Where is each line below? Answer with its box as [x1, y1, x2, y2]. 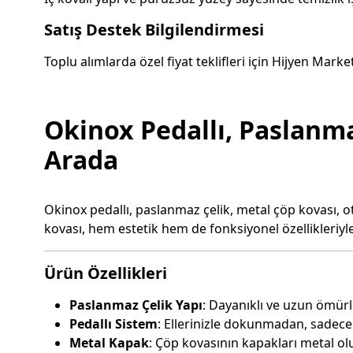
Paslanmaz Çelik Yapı [69, 296, 203, 314]
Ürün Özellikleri [44, 262, 167, 284]
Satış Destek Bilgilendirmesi [44, 19, 264, 41]
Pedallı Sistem [69, 315, 158, 333]
